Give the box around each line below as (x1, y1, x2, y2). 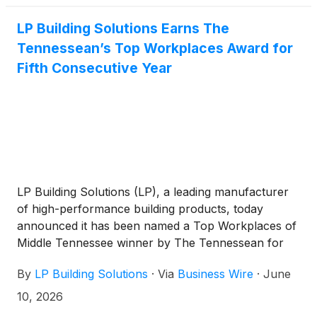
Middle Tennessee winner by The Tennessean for (17, 236, 284, 250)
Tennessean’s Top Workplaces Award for (17, 40, 293, 57)
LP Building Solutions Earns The (17, 20, 229, 38)
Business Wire (178, 267, 253, 282)
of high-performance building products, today (17, 202, 263, 217)
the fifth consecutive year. (17, 253, 156, 267)
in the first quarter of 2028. (17, 1, 162, 16)
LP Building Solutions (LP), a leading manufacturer (17, 185, 289, 200)
